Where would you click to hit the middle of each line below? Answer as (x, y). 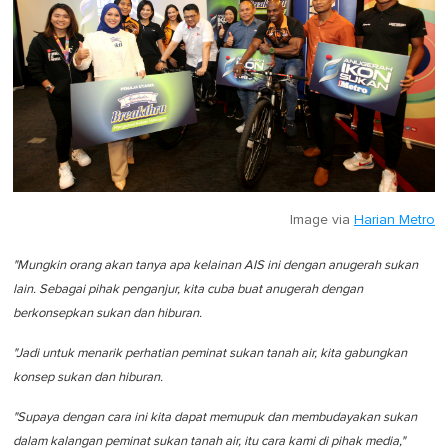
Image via (322, 219)
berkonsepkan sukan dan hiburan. (107, 313)
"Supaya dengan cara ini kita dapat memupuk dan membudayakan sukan (215, 417)
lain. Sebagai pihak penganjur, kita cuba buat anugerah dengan (188, 289)
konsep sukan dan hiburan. (89, 377)
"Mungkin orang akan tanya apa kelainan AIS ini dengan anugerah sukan (215, 265)
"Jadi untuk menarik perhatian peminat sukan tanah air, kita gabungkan (210, 353)
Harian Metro (394, 219)
